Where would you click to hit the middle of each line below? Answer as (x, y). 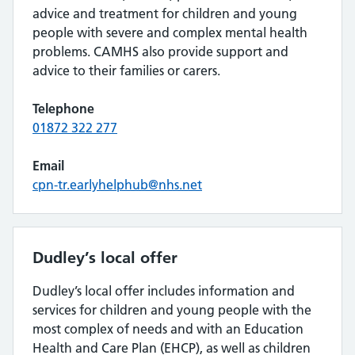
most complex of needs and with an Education (168, 329)
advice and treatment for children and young (165, 13)
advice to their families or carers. (126, 71)
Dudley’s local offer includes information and (164, 291)
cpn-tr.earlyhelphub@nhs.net (117, 185)
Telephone (63, 109)
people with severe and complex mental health (170, 32)
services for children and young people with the (172, 310)
